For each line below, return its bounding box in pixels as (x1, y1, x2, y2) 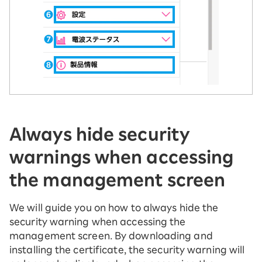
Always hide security (9, 126, 190, 142)
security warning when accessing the (9, 217, 186, 226)
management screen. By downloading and (9, 231, 213, 240)
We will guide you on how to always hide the (9, 203, 219, 212)
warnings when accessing (9, 149, 234, 165)
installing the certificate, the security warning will (9, 245, 245, 254)
